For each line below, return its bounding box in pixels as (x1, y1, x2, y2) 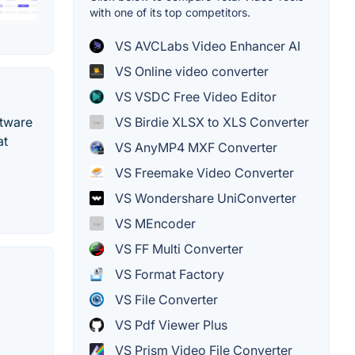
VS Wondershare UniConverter (112, 190, 296, 207)
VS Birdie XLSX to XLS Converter (112, 114, 309, 131)
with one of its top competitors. (90, 6, 250, 20)
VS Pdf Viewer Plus (112, 317, 227, 334)
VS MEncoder (112, 216, 196, 232)
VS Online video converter (112, 63, 269, 80)
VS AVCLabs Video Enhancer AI (112, 38, 300, 55)
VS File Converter (112, 292, 218, 308)
